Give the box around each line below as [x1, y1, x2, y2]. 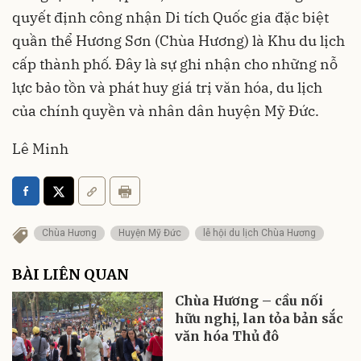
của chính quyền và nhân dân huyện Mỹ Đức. [12, 101, 319, 120]
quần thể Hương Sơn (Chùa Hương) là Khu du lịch [12, 31, 345, 50]
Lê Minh [12, 139, 68, 158]
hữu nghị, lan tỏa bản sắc [175, 309, 344, 326]
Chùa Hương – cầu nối [175, 292, 324, 309]
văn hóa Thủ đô [175, 327, 280, 344]
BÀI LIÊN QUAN [12, 264, 129, 284]
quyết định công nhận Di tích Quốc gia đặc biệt [12, 7, 329, 27]
